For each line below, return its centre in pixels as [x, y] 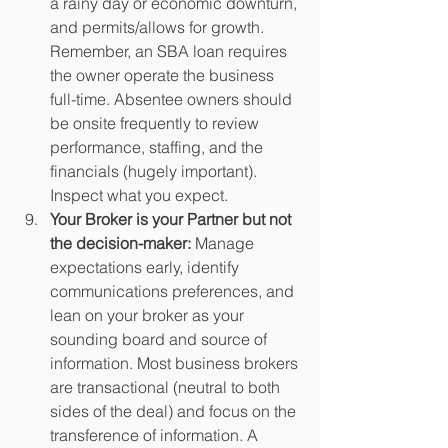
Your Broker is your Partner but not [172, 218]
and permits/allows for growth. [159, 26]
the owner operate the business [164, 74]
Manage [224, 242]
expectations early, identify [146, 266]
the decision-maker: [120, 242]
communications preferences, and [174, 290]
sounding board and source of [160, 338]
